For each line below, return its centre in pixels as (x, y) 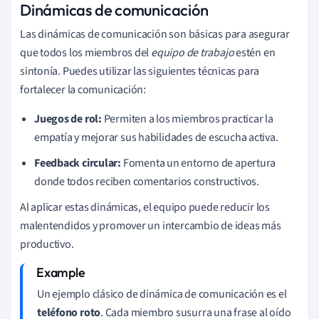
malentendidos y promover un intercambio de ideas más (151, 225)
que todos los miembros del (86, 52)
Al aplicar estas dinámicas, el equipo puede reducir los (145, 207)
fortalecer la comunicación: (83, 89)
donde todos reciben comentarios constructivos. (147, 181)
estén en (255, 52)
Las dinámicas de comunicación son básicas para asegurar (155, 34)
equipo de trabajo (193, 52)
